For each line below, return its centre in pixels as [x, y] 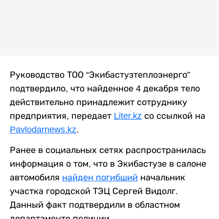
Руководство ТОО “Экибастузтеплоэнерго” [100, 75]
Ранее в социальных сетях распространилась [108, 150]
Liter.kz [128, 116]
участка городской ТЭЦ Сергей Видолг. [94, 191]
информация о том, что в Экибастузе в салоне [108, 164]
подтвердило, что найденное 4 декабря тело [105, 88]
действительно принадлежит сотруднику [99, 102]
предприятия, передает [62, 116]
